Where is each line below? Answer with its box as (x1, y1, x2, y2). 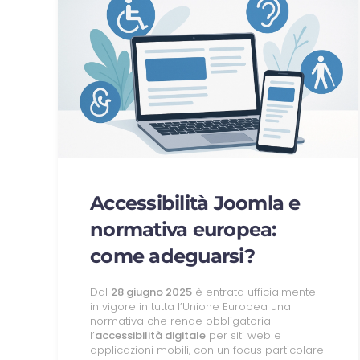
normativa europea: (90, 217, 276, 241)
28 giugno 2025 (111, 284, 192, 300)
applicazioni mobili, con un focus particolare (90, 342, 324, 358)
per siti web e (206, 327, 281, 343)
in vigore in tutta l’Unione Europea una (90, 298, 291, 314)
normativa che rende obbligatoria (90, 313, 271, 329)
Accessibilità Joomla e (90, 190, 301, 215)
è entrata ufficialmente (192, 284, 316, 300)
